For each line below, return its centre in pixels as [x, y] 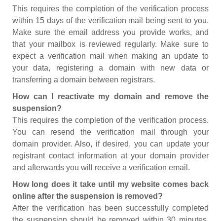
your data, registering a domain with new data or [110, 68]
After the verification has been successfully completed [110, 208]
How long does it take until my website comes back [110, 184]
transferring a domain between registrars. [84, 80]
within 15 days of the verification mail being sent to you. [110, 20]
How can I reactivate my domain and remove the [110, 96]
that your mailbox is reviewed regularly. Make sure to [110, 44]
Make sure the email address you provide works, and [110, 32]
